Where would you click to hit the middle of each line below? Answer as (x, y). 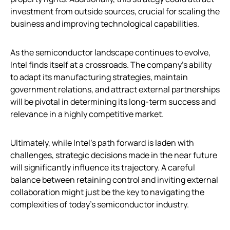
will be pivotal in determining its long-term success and (113, 102)
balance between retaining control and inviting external (114, 180)
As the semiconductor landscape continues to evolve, (110, 53)
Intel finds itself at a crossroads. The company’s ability (111, 65)
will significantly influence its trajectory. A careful (103, 168)
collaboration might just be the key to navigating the (107, 192)
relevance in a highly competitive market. (87, 114)
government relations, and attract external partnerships (115, 90)
